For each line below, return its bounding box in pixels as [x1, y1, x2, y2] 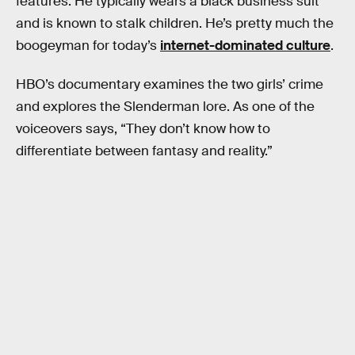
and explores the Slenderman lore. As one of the [16, 98, 315, 116]
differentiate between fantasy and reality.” [16, 143, 273, 160]
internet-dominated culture [160, 36, 330, 54]
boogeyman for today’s [16, 36, 160, 54]
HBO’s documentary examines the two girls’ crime [16, 76, 323, 94]
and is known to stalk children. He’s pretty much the [16, 14, 334, 32]
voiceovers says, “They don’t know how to [16, 120, 270, 138]
